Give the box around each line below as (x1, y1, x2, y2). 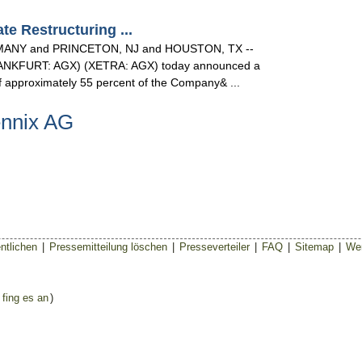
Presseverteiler (179, 241, 250, 253)
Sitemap (295, 241, 334, 253)
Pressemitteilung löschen (49, 241, 167, 253)
